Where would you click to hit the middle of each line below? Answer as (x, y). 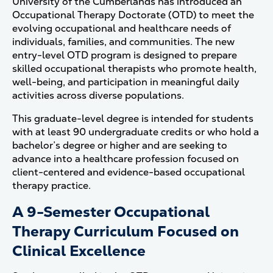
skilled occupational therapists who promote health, (134, 69)
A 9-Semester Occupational (111, 212)
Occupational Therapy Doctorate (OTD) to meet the (133, 15)
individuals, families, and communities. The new (123, 42)
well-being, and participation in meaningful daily (126, 82)
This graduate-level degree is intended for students (133, 119)
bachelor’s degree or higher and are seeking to (120, 145)
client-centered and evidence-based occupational (129, 172)
